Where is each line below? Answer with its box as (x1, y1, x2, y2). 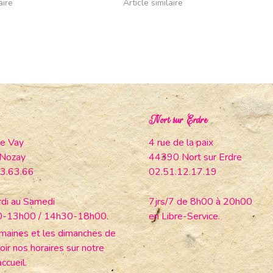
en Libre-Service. (149, 209, 220, 223)
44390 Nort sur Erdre (149, 150, 242, 164)
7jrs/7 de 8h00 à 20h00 (149, 194, 252, 208)
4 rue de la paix (149, 135, 213, 149)
